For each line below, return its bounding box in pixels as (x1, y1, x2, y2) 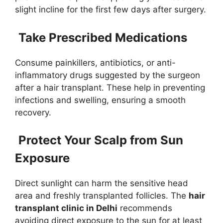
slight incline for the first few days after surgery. (15, 4, 206, 15)
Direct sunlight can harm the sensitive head (15, 178, 188, 189)
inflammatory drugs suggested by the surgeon (15, 70, 200, 80)
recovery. (15, 107, 51, 117)
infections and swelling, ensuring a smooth (15, 95, 186, 105)
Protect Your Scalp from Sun (18, 133, 183, 148)
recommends (117, 203, 172, 214)
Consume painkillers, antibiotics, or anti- (15, 57, 176, 68)
